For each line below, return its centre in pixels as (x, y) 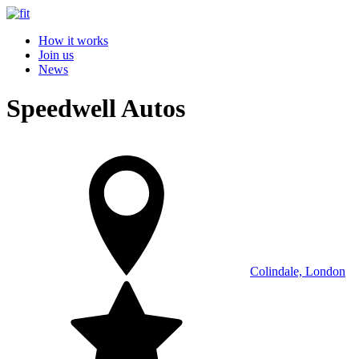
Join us (56, 55)
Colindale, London (298, 271)
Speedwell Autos (96, 109)
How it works (73, 40)
